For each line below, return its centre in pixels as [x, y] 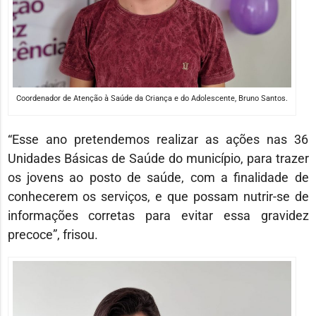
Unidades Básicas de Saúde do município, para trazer [158, 158]
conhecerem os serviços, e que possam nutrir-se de [158, 196]
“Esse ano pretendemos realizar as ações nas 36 [158, 139]
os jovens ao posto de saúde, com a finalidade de [158, 177]
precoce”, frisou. [53, 234]
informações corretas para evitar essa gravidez [158, 215]
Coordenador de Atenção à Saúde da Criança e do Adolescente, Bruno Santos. [152, 98]
